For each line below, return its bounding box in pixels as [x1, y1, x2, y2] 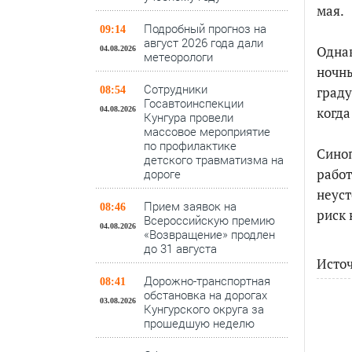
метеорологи [144, 49, 213, 64]
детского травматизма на [144, 152, 284, 167]
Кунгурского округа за [144, 301, 264, 317]
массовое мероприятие [144, 123, 270, 139]
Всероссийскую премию [144, 212, 275, 228]
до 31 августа [144, 240, 217, 256]
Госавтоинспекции [144, 95, 244, 111]
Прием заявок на [144, 198, 236, 214]
